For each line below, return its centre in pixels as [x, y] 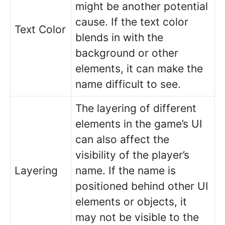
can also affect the [122, 139]
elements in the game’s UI [139, 124]
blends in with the [119, 37]
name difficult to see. [128, 84]
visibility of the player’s [132, 155]
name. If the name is [126, 170]
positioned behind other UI [142, 186]
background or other [127, 53]
